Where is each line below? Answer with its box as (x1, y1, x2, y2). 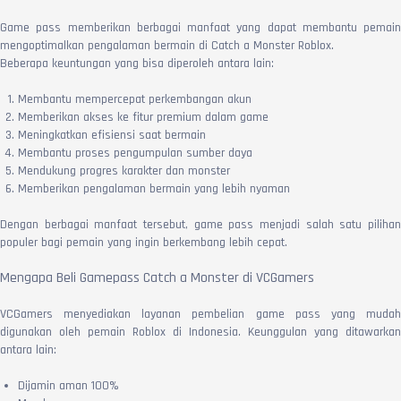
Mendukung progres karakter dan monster (18, 162, 230, 179)
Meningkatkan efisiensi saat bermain (18, 126, 206, 143)
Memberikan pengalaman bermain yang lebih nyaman (18, 180, 290, 197)
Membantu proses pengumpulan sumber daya (18, 144, 252, 161)
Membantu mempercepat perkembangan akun (18, 90, 252, 107)
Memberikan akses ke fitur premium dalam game (18, 108, 269, 125)
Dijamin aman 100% (18, 377, 119, 394)
